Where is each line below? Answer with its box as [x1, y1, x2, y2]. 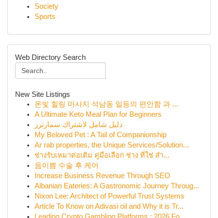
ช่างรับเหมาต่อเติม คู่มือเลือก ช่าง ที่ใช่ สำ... [35, 151, 169, 159]
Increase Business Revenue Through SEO [35, 172, 170, 180]
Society [35, 2, 58, 10]
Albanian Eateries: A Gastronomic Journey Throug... [35, 182, 199, 190]
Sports [35, 13, 55, 20]
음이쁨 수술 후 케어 [35, 162, 99, 169]
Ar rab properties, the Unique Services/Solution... [35, 141, 189, 149]
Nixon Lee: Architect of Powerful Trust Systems [35, 192, 184, 200]
